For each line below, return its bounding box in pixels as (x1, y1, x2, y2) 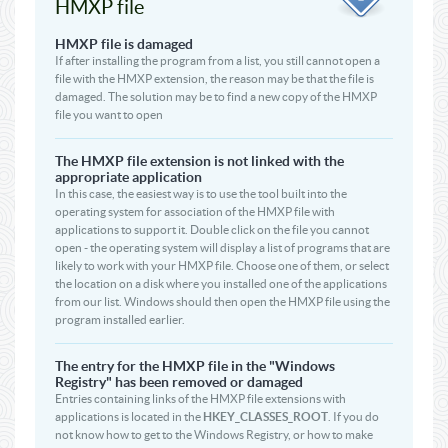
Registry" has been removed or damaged (55, 374, 303, 390)
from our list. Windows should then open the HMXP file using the (55, 295, 390, 308)
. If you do (328, 410, 379, 423)
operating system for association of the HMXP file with (55, 205, 335, 218)
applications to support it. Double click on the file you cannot (55, 223, 369, 236)
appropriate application (55, 169, 202, 185)
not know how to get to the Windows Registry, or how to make (55, 428, 373, 441)
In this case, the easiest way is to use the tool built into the (55, 187, 347, 200)
